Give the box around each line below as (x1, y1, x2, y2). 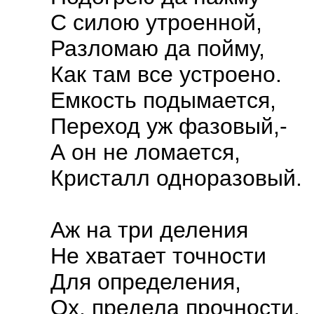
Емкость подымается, (50, 88, 276, 113)
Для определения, (50, 269, 241, 294)
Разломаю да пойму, (50, 36, 265, 61)
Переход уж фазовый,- (50, 114, 287, 139)
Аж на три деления (50, 217, 248, 243)
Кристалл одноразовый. (50, 165, 302, 191)
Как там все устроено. (50, 62, 282, 87)
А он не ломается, (50, 139, 240, 165)
